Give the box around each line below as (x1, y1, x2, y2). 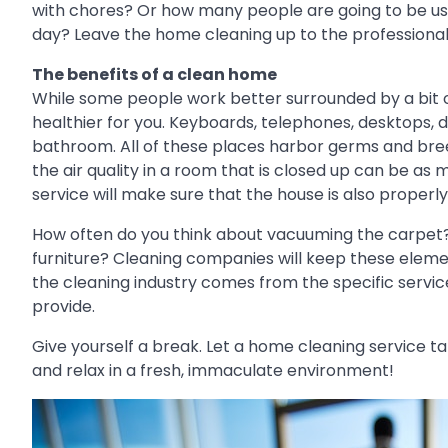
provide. (32, 295, 95, 319)
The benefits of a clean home (32, 63, 277, 87)
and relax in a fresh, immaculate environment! (32, 359, 394, 383)
